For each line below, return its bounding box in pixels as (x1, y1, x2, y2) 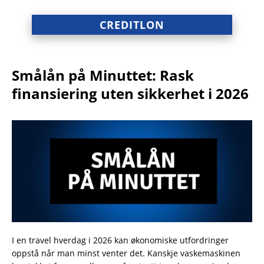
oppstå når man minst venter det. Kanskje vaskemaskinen (12, 247, 240, 259)
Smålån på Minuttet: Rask (12, 65, 194, 85)
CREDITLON (100, 18, 164, 32)
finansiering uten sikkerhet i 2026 (12, 84, 249, 103)
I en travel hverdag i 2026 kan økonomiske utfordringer (12, 235, 229, 246)
